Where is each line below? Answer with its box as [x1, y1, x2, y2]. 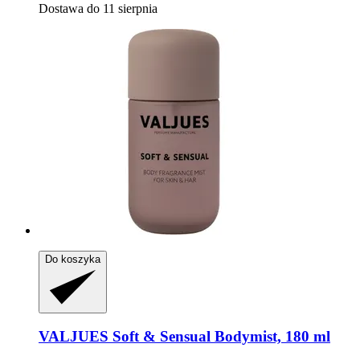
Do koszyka [45, 252, 100, 265]
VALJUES [39, 328, 108, 346]
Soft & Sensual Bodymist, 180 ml [108, 328, 330, 346]
